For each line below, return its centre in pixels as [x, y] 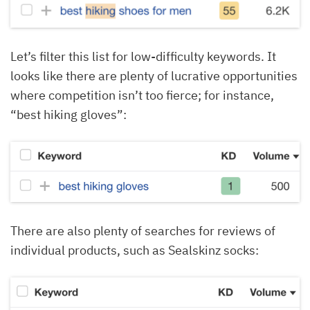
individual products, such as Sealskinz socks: [135, 250]
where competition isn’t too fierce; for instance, [142, 95]
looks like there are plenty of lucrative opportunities [154, 75]
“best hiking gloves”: [69, 114]
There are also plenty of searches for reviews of [143, 230]
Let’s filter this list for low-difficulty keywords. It [143, 56]
